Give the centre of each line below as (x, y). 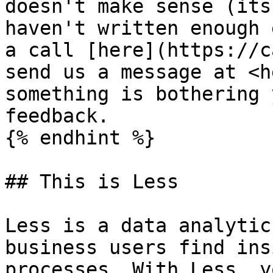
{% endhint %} (80, 138)
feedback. (57, 116)
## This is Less (92, 182)
